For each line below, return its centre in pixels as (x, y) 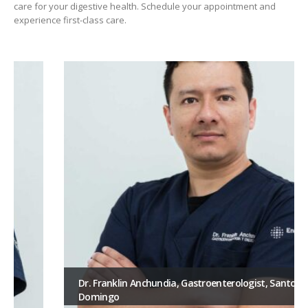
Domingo (49, 297)
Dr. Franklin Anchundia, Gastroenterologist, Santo (137, 283)
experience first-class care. (70, 20)
